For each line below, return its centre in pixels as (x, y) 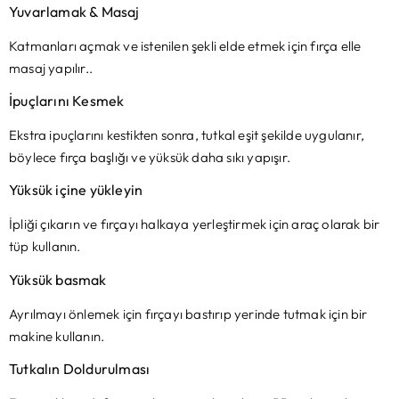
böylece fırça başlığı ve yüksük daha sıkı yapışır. (150, 157)
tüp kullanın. (45, 247)
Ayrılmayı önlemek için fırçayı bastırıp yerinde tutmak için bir (188, 313)
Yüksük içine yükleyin (76, 190)
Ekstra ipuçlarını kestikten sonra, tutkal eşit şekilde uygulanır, (187, 134)
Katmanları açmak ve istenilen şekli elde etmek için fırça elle (185, 45)
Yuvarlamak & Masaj (74, 11)
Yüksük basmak (58, 279)
